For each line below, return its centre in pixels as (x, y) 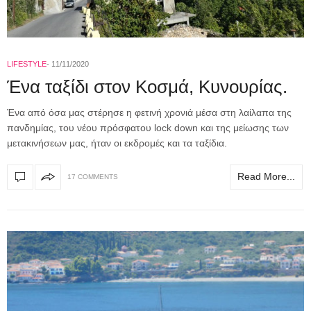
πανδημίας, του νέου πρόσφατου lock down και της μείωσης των (148, 127)
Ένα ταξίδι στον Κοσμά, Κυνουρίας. (147, 86)
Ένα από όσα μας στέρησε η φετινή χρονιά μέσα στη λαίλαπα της (149, 112)
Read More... (266, 177)
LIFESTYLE (27, 64)
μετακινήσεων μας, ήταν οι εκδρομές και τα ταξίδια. (120, 143)
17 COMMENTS (93, 177)
